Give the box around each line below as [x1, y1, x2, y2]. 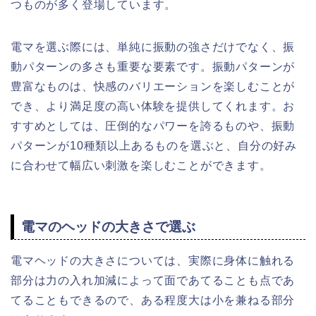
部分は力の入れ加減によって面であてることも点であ [11, 274, 296, 286]
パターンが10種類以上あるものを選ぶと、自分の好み [11, 140, 297, 152]
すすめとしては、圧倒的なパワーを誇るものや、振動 [11, 120, 296, 133]
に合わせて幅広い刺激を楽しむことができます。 [11, 159, 272, 172]
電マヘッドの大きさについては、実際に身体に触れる [11, 254, 296, 267]
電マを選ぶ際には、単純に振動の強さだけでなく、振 [11, 41, 296, 54]
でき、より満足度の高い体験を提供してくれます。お [11, 100, 296, 113]
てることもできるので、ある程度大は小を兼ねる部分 [11, 293, 296, 306]
